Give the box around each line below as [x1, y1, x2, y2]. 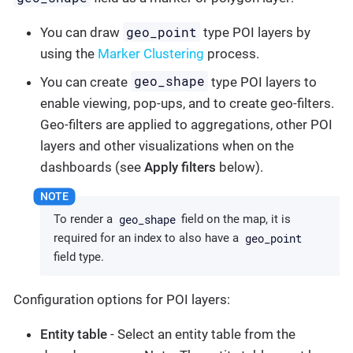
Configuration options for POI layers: [13, 292, 230, 308]
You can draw [40, 24, 123, 40]
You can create [40, 73, 131, 90]
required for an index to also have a [54, 231, 242, 246]
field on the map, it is [178, 212, 292, 227]
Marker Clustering [98, 46, 204, 61]
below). [216, 158, 263, 175]
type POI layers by [200, 24, 311, 40]
